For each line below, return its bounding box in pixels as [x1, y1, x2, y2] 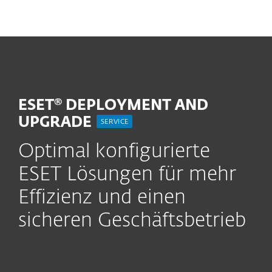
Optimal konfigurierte [18, 142, 210, 161]
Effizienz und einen [18, 188, 186, 208]
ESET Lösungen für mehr [18, 165, 236, 185]
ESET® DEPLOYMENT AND [18, 98, 208, 113]
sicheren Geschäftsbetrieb [18, 211, 246, 231]
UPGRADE [18, 115, 95, 130]
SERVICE [101, 118, 129, 126]
